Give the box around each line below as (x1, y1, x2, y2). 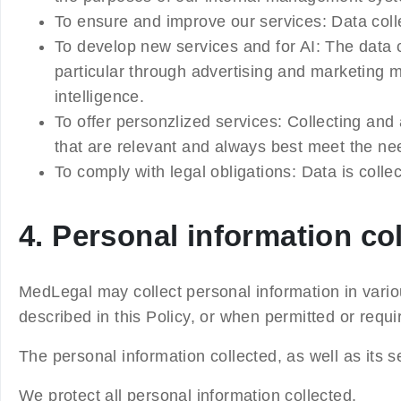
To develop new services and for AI (55, 37, 316, 55)
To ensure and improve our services (55, 12, 322, 30)
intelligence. (55, 87, 145, 106)
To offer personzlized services (55, 112, 277, 131)
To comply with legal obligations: (55, 162, 302, 181)
